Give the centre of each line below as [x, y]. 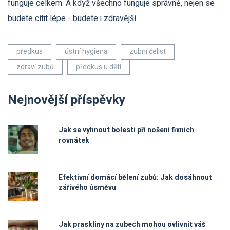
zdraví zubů [35, 67]
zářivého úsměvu [87, 188]
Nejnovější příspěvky [66, 100]
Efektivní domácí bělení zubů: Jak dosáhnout [135, 178]
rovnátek [74, 141]
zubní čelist [148, 52]
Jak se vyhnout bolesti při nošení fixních [126, 130]
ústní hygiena [86, 52]
